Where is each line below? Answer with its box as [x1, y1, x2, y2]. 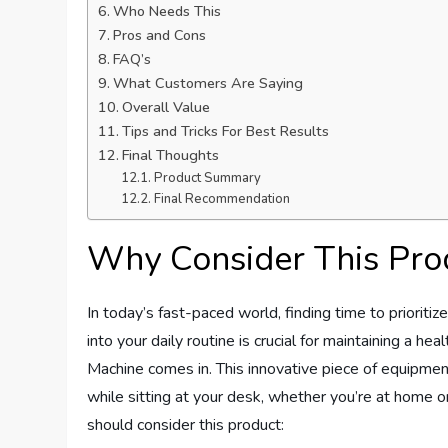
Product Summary [153, 169, 261, 188]
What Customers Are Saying [113, 73, 304, 94]
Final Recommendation [153, 190, 290, 209]
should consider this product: [87, 414, 285, 437]
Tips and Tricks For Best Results [122, 121, 330, 142]
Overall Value [122, 97, 211, 118]
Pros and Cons [113, 25, 207, 46]
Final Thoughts [122, 145, 220, 166]
